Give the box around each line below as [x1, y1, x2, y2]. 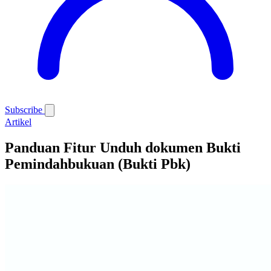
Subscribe [5, 105, 45, 115]
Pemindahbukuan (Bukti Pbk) [5, 155, 191, 172]
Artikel [5, 117, 31, 127]
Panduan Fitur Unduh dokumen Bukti [5, 139, 241, 155]
